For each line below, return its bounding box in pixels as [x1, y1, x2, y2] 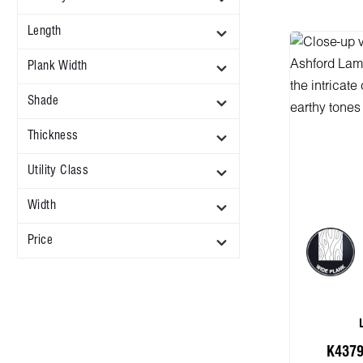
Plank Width [28, 60, 88, 73]
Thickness [28, 130, 79, 143]
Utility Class [28, 164, 89, 177]
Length [28, 25, 62, 38]
